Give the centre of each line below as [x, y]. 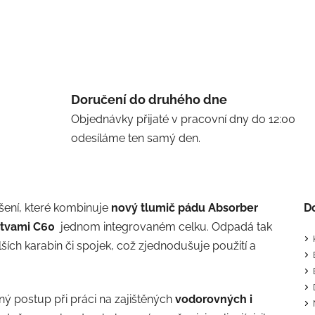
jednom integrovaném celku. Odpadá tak [165, 226]
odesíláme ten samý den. [135, 139]
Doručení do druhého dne [149, 100]
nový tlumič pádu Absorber [184, 207]
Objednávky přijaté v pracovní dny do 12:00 [183, 120]
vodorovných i [213, 299]
